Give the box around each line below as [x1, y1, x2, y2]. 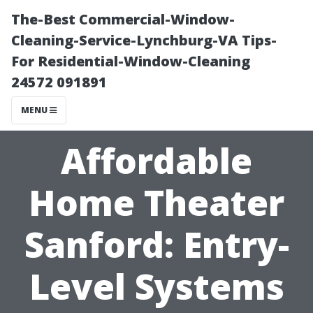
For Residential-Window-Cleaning [11, 52, 250, 71]
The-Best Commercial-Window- [11, 10, 235, 29]
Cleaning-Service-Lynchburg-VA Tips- [11, 31, 277, 50]
